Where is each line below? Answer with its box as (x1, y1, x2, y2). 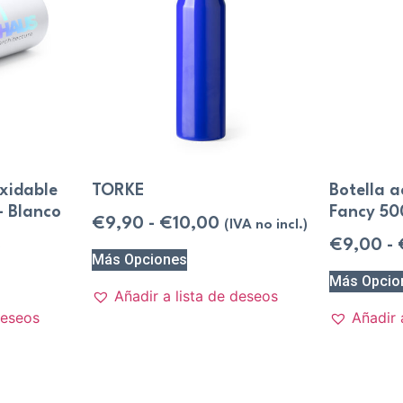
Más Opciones (91, 250, 187, 268)
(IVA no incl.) (223, 218, 308, 233)
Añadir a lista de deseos (113, 286, 278, 305)
